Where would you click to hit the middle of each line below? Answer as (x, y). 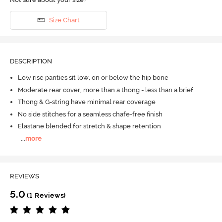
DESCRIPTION (31, 61)
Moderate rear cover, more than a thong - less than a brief (105, 90)
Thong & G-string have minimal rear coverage (86, 102)
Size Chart (64, 20)
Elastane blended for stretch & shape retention (89, 126)
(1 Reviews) (46, 196)
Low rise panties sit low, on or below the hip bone (93, 78)
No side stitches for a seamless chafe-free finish (90, 114)
